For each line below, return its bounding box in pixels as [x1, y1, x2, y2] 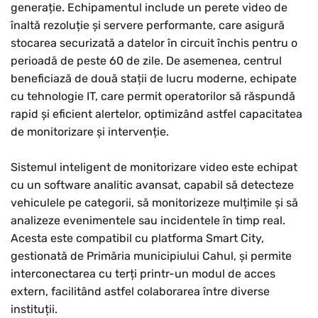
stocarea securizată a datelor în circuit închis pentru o [11, 36, 297, 50]
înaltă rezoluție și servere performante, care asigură [11, 18, 285, 33]
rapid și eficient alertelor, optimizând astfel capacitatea [11, 107, 302, 121]
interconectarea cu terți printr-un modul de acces [11, 267, 275, 281]
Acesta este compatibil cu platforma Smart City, [11, 231, 264, 246]
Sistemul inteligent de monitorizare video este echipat [11, 160, 297, 175]
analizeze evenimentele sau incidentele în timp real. [11, 214, 285, 228]
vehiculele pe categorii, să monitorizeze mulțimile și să [11, 196, 298, 210]
